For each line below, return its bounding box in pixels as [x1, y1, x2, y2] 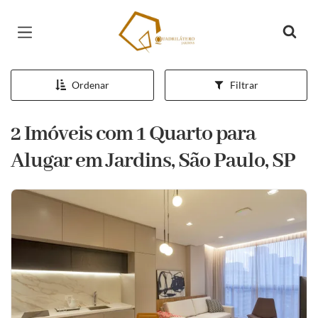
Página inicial [117, 13, 197, 30]
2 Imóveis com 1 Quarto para [11, 121, 256, 148]
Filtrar [229, 79, 258, 91]
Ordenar [71, 79, 109, 91]
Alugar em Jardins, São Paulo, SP [11, 148, 295, 175]
